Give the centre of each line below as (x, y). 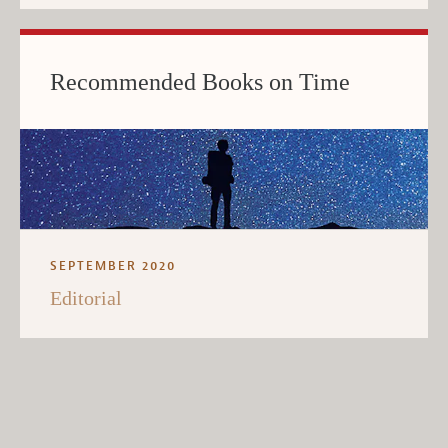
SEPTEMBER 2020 (113, 265)
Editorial (86, 297)
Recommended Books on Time (200, 81)
